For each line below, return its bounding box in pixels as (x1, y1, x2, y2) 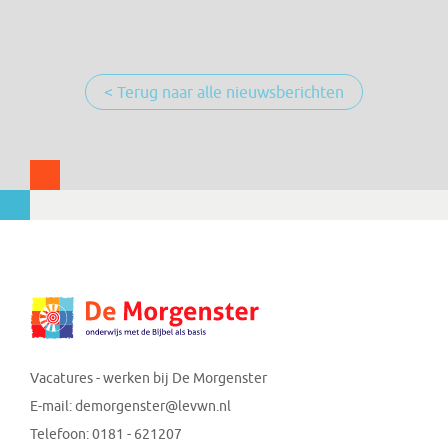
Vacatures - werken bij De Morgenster (30, 369, 267, 387)
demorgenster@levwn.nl (75, 397, 231, 415)
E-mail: (30, 397, 75, 415)
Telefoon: (30, 425, 92, 443)
